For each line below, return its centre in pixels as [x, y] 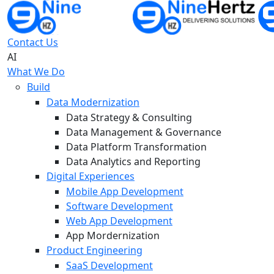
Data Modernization [93, 102]
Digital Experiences [91, 176]
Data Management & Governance [144, 132]
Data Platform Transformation [136, 147]
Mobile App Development [125, 191]
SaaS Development [109, 265]
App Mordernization [113, 235]
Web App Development [119, 221]
